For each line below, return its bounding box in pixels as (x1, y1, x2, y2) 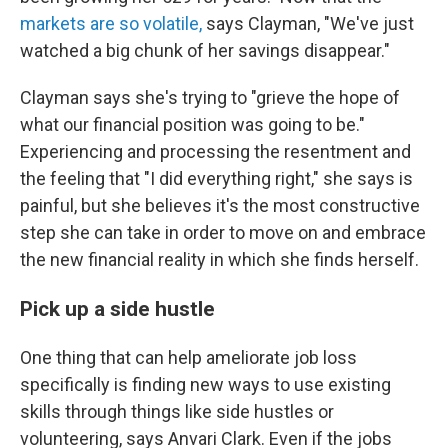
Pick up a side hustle (20, 296, 220, 321)
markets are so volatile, (20, 13, 202, 34)
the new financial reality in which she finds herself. (20, 249, 419, 270)
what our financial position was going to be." (20, 114, 365, 135)
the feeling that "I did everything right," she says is (20, 168, 413, 189)
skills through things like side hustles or (20, 401, 334, 422)
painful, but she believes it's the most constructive (20, 195, 420, 216)
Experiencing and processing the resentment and (20, 141, 411, 162)
